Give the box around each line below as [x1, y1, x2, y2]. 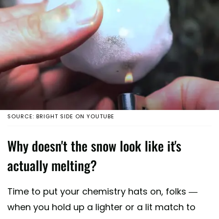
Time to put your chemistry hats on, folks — [7, 185, 197, 198]
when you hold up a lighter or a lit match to [7, 201, 196, 214]
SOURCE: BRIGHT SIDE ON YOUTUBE [7, 112, 114, 121]
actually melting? [7, 155, 97, 175]
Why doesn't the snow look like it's [7, 136, 181, 156]
